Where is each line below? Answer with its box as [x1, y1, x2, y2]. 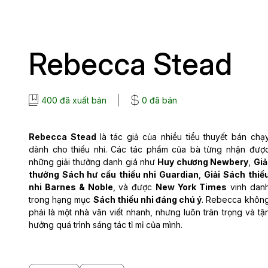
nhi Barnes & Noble [29, 181, 113, 192]
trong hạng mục [29, 194, 93, 205]
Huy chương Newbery [157, 156, 249, 167]
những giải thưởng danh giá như [29, 156, 158, 167]
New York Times [156, 181, 227, 192]
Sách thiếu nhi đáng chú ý [93, 194, 202, 205]
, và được [112, 181, 156, 192]
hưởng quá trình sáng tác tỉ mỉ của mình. [29, 219, 182, 230]
